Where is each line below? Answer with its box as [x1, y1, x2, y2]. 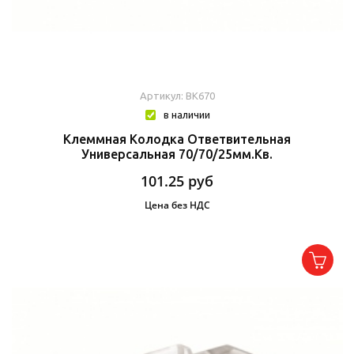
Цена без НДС [144, 198, 210, 212]
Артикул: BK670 [139, 89, 215, 101]
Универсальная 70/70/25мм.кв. [81, 146, 273, 161]
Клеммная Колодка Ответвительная [63, 131, 291, 146]
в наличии [163, 108, 210, 120]
